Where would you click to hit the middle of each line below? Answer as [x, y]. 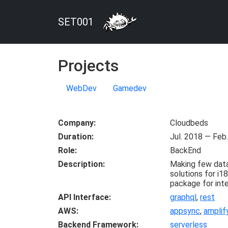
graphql [183, 197]
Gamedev [130, 88]
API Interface [83, 197]
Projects [88, 66]
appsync [185, 211]
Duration [75, 137]
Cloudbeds [189, 123]
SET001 [76, 22]
